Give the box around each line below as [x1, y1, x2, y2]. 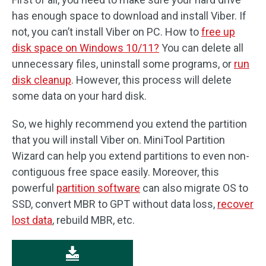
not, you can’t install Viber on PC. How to [12, 26, 201, 38]
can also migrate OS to [140, 182, 248, 194]
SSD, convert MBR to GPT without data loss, [12, 198, 217, 210]
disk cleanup [12, 74, 71, 86]
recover [217, 198, 254, 210]
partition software [56, 182, 140, 194]
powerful [12, 182, 56, 194]
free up [201, 26, 235, 38]
